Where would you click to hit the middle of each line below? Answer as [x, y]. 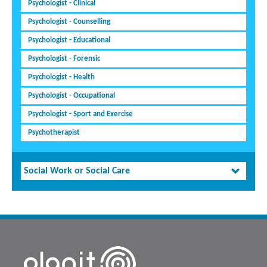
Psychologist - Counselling [69, 22]
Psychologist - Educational [69, 41]
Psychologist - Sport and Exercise [80, 114]
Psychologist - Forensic [64, 59]
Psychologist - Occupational [72, 96]
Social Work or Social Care [77, 171]
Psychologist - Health [61, 77]
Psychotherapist [54, 133]
